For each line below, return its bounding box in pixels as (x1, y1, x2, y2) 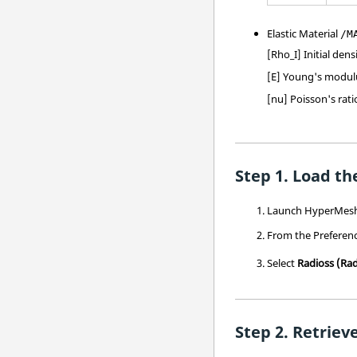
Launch (267, 202, 305, 218)
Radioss (297, 255, 335, 270)
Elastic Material (267, 26, 341, 41)
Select (267, 255, 298, 270)
